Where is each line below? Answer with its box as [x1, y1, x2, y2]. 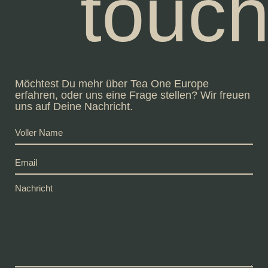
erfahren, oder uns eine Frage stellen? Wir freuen [15, 89, 250, 101]
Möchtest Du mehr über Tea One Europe [15, 77, 209, 90]
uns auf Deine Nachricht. [15, 100, 133, 112]
